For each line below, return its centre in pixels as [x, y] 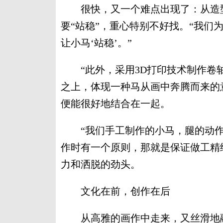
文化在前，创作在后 [115, 191]
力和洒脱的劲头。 [101, 164]
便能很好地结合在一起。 [115, 104]
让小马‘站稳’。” [96, 43]
